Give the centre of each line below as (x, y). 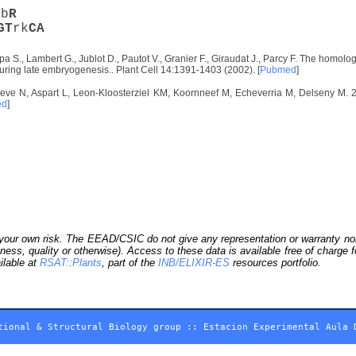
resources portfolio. (275, 262)
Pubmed (278, 70)
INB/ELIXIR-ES (194, 262)
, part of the (130, 262)
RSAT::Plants (71, 262)
